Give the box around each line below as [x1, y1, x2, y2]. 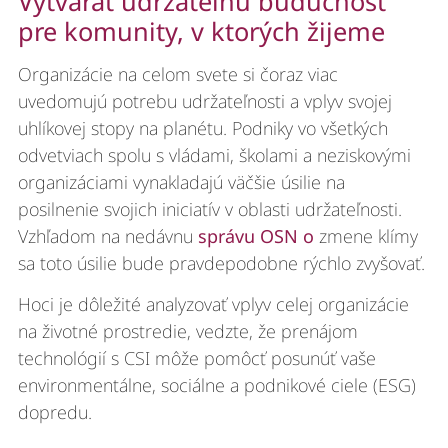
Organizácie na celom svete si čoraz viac [17, 61, 338, 86]
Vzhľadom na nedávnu [17, 223, 198, 248]
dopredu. [17, 399, 92, 424]
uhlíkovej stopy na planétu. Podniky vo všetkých [17, 115, 388, 140]
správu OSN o [197, 223, 319, 248]
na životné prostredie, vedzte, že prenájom [17, 318, 358, 343]
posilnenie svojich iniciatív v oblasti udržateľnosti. [17, 196, 402, 221]
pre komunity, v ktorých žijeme [17, 14, 385, 49]
